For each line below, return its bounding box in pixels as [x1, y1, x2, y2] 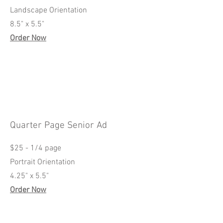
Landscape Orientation [10, 5, 87, 15]
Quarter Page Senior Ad [10, 119, 107, 131]
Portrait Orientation [10, 157, 75, 167]
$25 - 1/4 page [10, 143, 61, 153]
